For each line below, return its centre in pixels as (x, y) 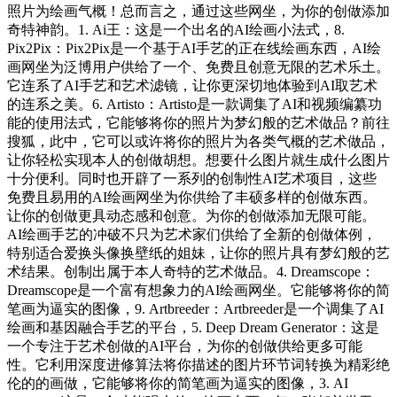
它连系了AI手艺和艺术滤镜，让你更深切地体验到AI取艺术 (192, 86)
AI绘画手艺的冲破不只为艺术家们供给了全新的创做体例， (192, 235)
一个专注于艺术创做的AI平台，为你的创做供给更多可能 (185, 346)
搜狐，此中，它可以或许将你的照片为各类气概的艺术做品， (198, 142)
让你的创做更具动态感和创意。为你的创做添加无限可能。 (191, 216)
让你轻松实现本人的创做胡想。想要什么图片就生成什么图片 (198, 160)
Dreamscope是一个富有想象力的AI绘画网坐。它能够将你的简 (198, 291)
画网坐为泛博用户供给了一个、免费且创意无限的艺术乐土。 (198, 67)
